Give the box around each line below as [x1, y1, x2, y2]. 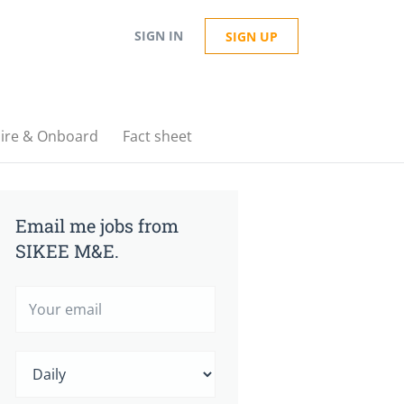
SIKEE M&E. [15, 239, 119, 262]
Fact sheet [123, 126, 192, 146]
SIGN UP [225, 28, 278, 45]
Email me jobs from [15, 214, 179, 237]
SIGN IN [134, 27, 183, 44]
